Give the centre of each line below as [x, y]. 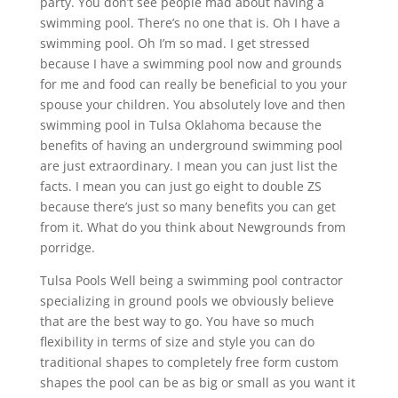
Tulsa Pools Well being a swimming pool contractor [191, 280]
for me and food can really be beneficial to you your [193, 84]
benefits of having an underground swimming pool [191, 145]
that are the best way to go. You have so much [177, 321]
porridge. [67, 247]
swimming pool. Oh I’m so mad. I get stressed [175, 43]
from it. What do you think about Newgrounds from [192, 227]
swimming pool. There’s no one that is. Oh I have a [190, 22]
